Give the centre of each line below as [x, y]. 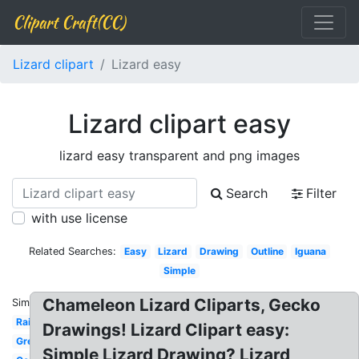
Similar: [30, 303]
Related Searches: [73, 251]
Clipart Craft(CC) [69, 22]
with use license [79, 218]
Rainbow [36, 322]
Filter [321, 193]
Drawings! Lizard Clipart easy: [166, 330]
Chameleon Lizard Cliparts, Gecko [182, 305]
